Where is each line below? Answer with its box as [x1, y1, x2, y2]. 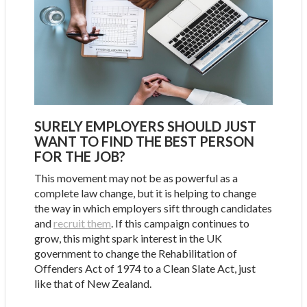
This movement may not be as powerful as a [34, 171, 238, 184]
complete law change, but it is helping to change [34, 186, 256, 199]
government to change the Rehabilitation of [34, 246, 237, 260]
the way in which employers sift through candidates [34, 201, 272, 214]
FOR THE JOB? [34, 147, 125, 164]
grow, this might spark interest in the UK [34, 231, 222, 245]
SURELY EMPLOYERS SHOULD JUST [34, 117, 256, 134]
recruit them [53, 216, 111, 230]
